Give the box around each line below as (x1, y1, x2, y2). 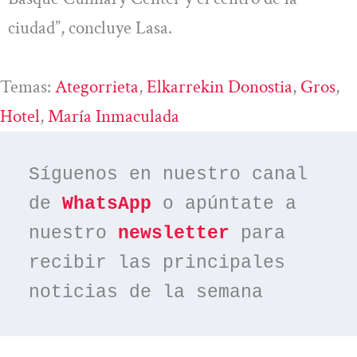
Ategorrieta (55, 74, 139, 99)
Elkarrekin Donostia (147, 74, 292, 99)
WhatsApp (62, 193, 152, 214)
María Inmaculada (48, 104, 179, 128)
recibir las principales (29, 252, 286, 273)
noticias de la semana (29, 281, 264, 303)
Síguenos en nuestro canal (29, 163, 308, 185)
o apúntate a (151, 193, 297, 214)
